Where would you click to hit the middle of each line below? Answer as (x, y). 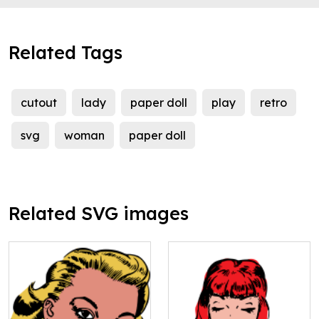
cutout (39, 103)
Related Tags (66, 53)
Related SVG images (99, 214)
